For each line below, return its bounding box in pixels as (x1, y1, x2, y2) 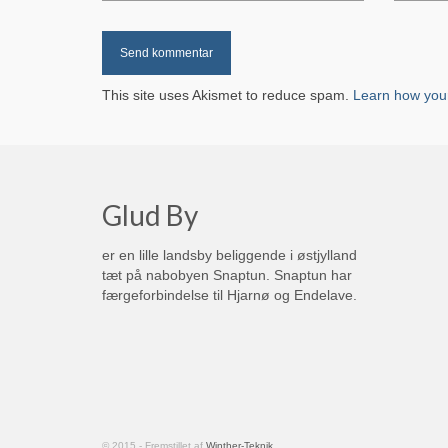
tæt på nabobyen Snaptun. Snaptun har (102, 266, 352, 283)
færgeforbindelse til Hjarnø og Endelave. (102, 286, 357, 303)
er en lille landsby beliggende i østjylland (102, 246, 357, 263)
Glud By (102, 197, 198, 232)
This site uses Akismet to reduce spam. (102, 86, 353, 103)
